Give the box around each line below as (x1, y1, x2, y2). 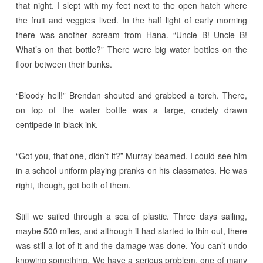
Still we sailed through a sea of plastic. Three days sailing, (15, 210, 248, 222)
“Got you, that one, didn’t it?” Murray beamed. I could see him (15, 149, 248, 161)
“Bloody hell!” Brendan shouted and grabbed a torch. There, (15, 89, 248, 101)
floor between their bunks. (15, 58, 112, 70)
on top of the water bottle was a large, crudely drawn (15, 103, 248, 116)
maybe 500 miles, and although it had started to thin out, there (15, 224, 248, 237)
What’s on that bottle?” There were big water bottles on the (15, 43, 248, 55)
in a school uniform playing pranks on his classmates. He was (15, 164, 248, 176)
